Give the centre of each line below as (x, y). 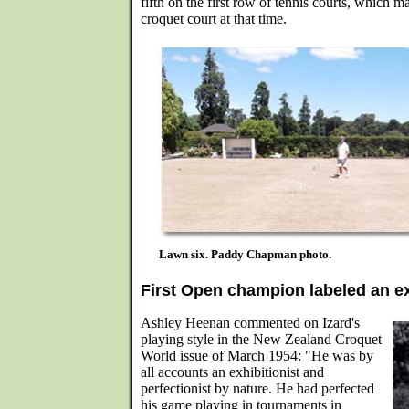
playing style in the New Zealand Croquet (261, 339)
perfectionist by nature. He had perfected (257, 388)
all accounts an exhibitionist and (232, 372)
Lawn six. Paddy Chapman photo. (245, 254)
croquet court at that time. (214, 19)
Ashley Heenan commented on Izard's (250, 323)
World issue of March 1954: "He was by (257, 356)
